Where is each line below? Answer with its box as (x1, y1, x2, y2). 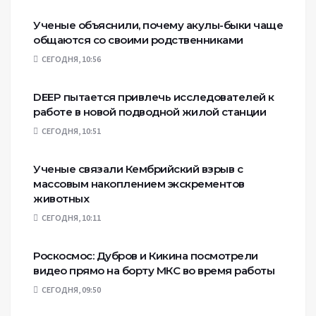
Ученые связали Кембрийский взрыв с (33, 162, 243, 176)
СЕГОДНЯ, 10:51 (42, 126, 101, 136)
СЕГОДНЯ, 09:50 (42, 284, 101, 295)
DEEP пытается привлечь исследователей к (33, 90, 274, 104)
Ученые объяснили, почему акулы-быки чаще (33, 18, 283, 32)
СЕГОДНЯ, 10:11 (42, 212, 101, 223)
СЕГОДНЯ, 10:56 (42, 54, 101, 64)
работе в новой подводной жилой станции (33, 105, 266, 119)
